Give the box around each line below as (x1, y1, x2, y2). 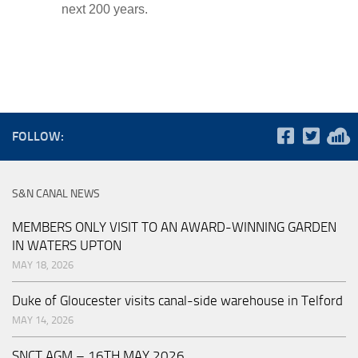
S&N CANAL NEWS (12, 187, 100, 201)
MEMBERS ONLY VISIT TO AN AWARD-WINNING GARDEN (12, 219, 336, 235)
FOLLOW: (12, 129, 64, 144)
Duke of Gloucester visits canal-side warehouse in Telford (12, 292, 343, 308)
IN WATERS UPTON (12, 237, 121, 253)
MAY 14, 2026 (12, 314, 74, 326)
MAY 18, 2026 (12, 259, 74, 271)
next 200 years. (62, 2, 148, 16)
